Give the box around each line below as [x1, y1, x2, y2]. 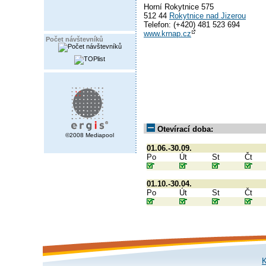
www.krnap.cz [144, 29, 191, 39]
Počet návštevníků [46, 36, 103, 43]
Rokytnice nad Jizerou [169, 11, 246, 21]
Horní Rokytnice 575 [144, 2, 214, 12]
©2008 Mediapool [65, 132, 114, 138]
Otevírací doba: [157, 124, 213, 134]
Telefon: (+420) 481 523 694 [144, 20, 240, 30]
